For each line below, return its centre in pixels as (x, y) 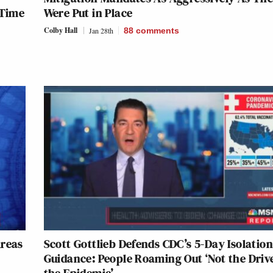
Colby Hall (60, 30)
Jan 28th (101, 31)
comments (157, 31)
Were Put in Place (88, 13)
